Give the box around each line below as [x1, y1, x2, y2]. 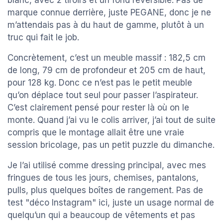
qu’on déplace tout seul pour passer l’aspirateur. [7, 90, 198, 101]
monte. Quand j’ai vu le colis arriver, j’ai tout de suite [7, 115, 216, 125]
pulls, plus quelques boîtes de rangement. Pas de [7, 185, 203, 196]
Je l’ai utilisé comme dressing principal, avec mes [7, 160, 206, 171]
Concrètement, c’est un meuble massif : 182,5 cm [7, 53, 206, 63]
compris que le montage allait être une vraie [7, 127, 184, 138]
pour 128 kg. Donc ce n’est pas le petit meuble [7, 78, 192, 88]
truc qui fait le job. [7, 32, 79, 43]
